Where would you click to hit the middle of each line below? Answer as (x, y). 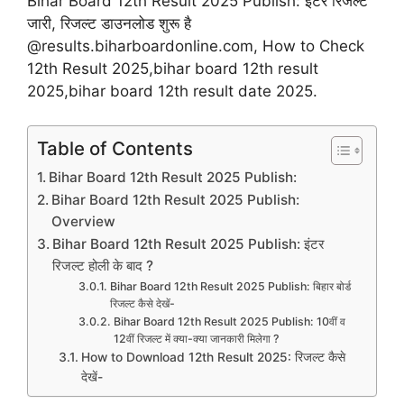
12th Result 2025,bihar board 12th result (173, 68)
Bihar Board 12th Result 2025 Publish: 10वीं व (229, 322)
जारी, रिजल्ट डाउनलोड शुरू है (109, 23)
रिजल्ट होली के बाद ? (103, 266)
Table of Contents (115, 149)
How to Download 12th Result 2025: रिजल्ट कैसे (213, 358)
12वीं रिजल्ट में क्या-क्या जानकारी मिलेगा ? (196, 339)
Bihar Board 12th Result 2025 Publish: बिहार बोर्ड (230, 287)
